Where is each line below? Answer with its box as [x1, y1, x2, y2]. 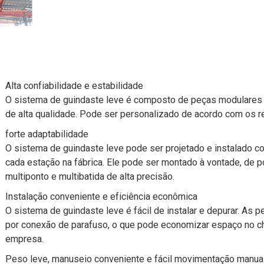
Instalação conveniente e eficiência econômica [5, 190, 197, 204]
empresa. [5, 232, 44, 246]
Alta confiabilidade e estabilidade [5, 79, 143, 93]
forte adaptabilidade [5, 127, 88, 141]
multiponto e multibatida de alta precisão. [5, 170, 174, 184]
